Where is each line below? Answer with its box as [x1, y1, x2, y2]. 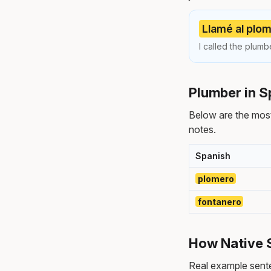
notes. [189, 123, 216, 135]
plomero [197, 173, 234, 184]
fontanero [197, 196, 241, 207]
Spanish [195, 150, 230, 161]
